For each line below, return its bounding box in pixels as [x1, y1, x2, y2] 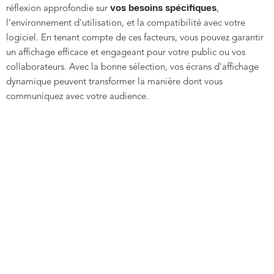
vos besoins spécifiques [110, 2, 217, 14]
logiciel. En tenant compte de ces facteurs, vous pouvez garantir [6, 34, 264, 43]
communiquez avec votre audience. [6, 92, 149, 102]
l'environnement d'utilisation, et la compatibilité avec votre [6, 19, 245, 29]
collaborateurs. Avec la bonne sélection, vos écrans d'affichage [6, 63, 259, 73]
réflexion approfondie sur [6, 4, 110, 14]
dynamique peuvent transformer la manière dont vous [6, 78, 223, 87]
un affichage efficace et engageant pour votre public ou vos [6, 48, 245, 58]
